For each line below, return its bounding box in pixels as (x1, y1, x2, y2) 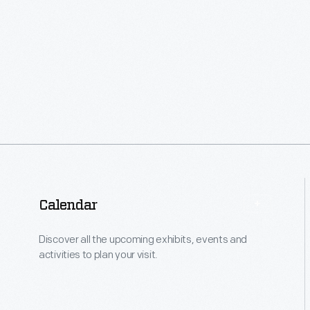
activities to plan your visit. (39, 248, 158, 262)
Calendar (39, 199, 97, 212)
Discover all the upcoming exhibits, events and (39, 233, 248, 246)
